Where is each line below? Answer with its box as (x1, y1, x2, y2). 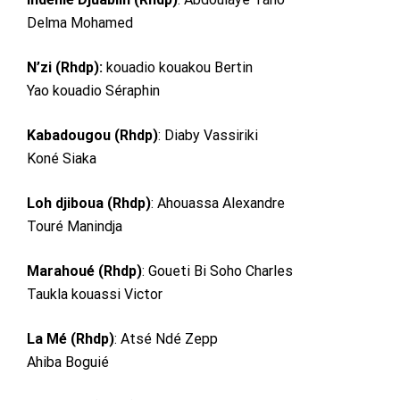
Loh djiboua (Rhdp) (27, 194, 151, 212)
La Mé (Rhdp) (27, 329, 114, 347)
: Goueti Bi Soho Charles (142, 262, 293, 279)
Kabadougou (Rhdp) (27, 126, 158, 144)
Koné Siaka (27, 149, 96, 167)
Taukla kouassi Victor (27, 285, 162, 303)
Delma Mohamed (27, 13, 133, 31)
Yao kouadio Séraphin (27, 81, 160, 99)
